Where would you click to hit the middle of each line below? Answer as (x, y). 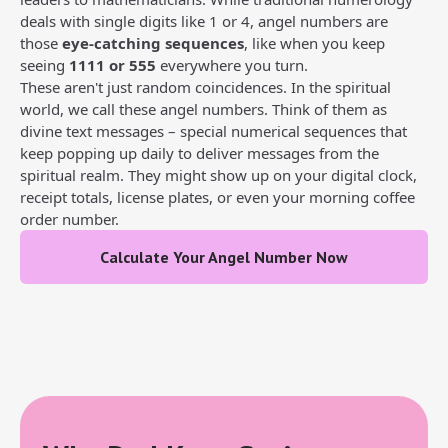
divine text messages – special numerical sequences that (213, 131)
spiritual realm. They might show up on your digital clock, (218, 175)
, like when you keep (314, 43)
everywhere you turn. (232, 65)
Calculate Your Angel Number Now (224, 257)
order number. (69, 219)
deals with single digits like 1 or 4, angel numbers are (204, 21)
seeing (44, 65)
